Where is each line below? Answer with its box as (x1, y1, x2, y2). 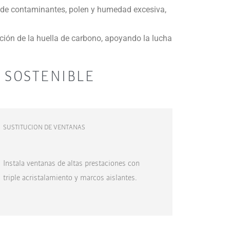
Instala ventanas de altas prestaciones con (3, 157, 140, 169)
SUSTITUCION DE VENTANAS (3, 121, 85, 132)
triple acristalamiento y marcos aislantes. (3, 171, 137, 183)
